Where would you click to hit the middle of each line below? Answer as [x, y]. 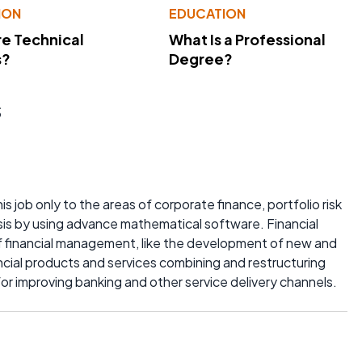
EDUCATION [207, 13]
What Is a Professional [247, 39]
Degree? [200, 58]
